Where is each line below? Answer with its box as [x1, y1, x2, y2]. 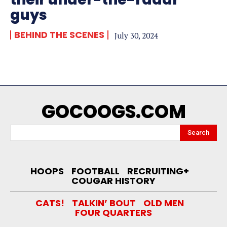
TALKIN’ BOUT [72, 196, 136, 209]
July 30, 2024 [115, 30, 158, 41]
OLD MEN [143, 196, 184, 209]
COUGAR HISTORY [71, 174, 156, 187]
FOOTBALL [71, 164, 120, 177]
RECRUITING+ [127, 164, 189, 177]
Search [187, 128, 209, 136]
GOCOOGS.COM [41, 98, 186, 125]
